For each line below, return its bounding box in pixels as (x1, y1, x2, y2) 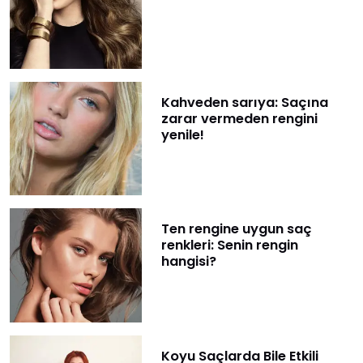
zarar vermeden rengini (160, 109, 318, 129)
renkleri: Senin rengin (160, 236, 298, 255)
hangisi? (160, 252, 216, 271)
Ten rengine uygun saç (160, 220, 312, 239)
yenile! (160, 126, 204, 145)
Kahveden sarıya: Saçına (160, 93, 328, 113)
